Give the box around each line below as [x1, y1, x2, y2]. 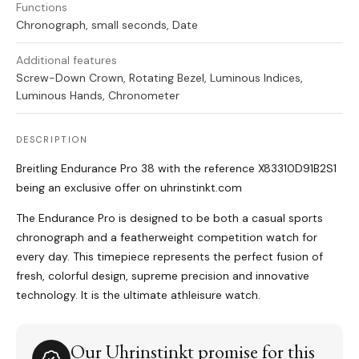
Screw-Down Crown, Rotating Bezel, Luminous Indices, [16, 71, 303, 86]
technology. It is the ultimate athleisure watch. [16, 288, 260, 303]
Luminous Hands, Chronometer [16, 88, 179, 103]
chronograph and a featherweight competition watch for [16, 230, 317, 245]
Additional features [16, 53, 117, 68]
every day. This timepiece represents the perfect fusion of [16, 249, 323, 264]
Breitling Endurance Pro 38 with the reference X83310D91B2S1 [16, 161, 337, 176]
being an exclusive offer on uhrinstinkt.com [16, 180, 242, 196]
